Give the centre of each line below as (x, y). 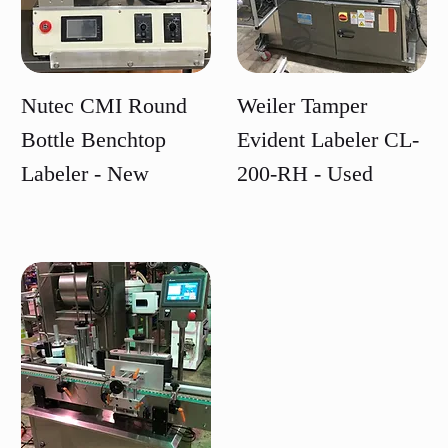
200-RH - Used (305, 174)
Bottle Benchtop (93, 140)
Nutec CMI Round (104, 106)
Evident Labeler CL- (328, 140)
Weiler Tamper (302, 106)
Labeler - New (85, 174)
